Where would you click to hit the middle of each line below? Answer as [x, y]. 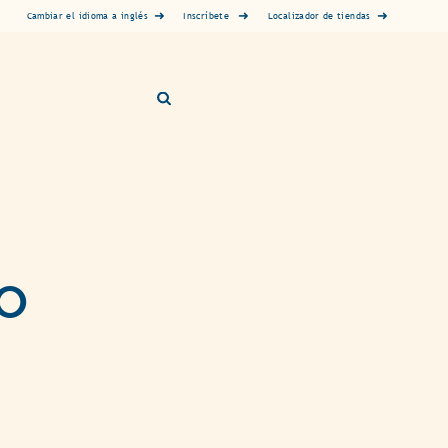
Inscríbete [206, 15]
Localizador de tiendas [319, 15]
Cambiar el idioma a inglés [87, 15]
